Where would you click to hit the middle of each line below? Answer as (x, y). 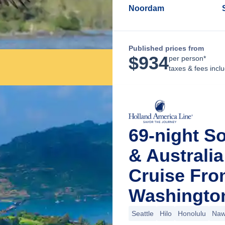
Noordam (146, 8)
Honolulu (192, 213)
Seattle (143, 213)
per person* (187, 58)
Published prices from (166, 48)
